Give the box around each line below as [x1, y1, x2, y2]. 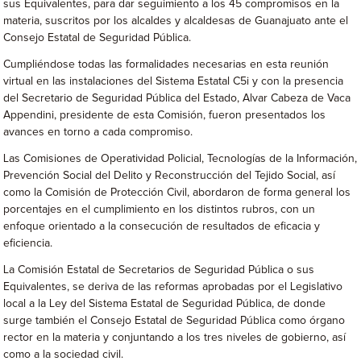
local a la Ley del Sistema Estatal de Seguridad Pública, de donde [3, 298, 326, 309]
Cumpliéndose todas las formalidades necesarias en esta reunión [3, 59, 330, 70]
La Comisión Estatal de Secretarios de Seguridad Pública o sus [3, 264, 315, 276]
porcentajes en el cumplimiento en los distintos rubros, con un [3, 204, 316, 215]
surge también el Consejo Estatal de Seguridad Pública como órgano [3, 315, 346, 326]
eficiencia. [3, 238, 53, 249]
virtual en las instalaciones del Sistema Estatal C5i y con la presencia [3, 76, 344, 87]
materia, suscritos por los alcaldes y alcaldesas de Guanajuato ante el [3, 15, 349, 27]
